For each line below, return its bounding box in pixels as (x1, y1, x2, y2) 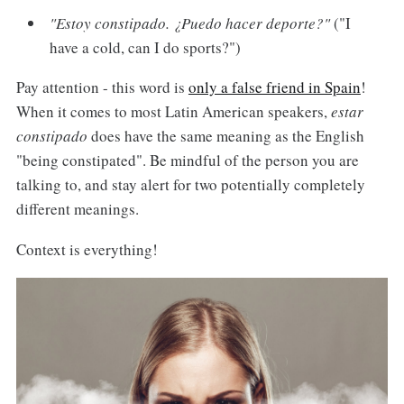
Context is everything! (15, 239, 158, 261)
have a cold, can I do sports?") (50, 36, 242, 58)
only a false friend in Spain (188, 77, 361, 98)
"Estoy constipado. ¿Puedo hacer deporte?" (50, 12, 331, 33)
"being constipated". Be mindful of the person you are (15, 150, 359, 171)
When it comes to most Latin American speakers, (15, 101, 331, 123)
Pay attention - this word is (15, 77, 188, 98)
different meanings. (15, 198, 139, 220)
